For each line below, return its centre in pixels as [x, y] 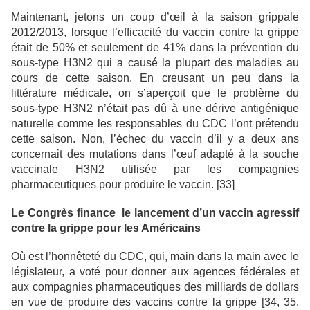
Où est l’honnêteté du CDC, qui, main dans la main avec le [155, 257]
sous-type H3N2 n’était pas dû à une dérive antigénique [155, 109]
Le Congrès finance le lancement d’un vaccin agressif [155, 213]
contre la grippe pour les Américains [106, 228]
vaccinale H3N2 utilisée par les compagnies [155, 170]
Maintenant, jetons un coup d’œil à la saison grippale [155, 17]
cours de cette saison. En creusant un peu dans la [155, 78]
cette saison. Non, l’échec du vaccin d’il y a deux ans [155, 139]
